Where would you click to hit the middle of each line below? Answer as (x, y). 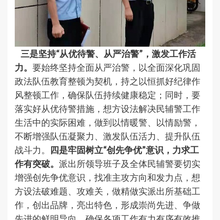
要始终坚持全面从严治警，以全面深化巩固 (116, 67)
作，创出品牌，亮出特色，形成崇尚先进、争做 (108, 205)
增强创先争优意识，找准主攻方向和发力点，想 (108, 177)
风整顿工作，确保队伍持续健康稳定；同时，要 (108, 95)
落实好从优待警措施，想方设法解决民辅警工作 (108, 108)
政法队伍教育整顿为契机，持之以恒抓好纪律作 (108, 81)
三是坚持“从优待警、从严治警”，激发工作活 (105, 53)
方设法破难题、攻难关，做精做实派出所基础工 (108, 191)
